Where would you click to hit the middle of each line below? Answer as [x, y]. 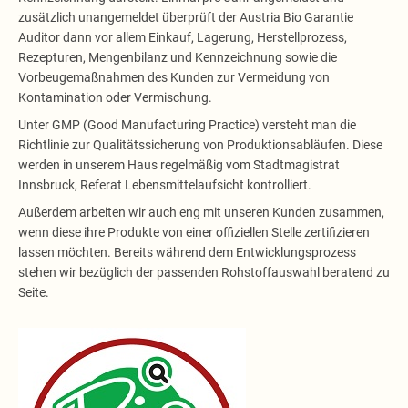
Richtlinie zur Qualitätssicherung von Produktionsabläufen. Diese [200, 144]
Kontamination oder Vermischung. [115, 97]
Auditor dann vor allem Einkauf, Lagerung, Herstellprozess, [183, 37]
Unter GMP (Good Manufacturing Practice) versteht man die [187, 124]
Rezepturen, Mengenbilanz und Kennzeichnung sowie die [178, 57]
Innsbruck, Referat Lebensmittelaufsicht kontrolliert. [165, 184]
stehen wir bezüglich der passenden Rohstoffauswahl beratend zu [204, 272]
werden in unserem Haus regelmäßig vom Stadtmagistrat [179, 164]
